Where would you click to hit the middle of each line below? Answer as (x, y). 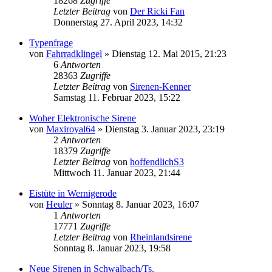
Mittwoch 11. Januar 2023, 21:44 (117, 172)
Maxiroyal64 (71, 129)
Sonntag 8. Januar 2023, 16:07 (141, 204)
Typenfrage (51, 42)
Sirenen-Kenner (160, 86)
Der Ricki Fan (157, 11)
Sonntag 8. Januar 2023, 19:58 (112, 248)
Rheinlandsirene (161, 237)
